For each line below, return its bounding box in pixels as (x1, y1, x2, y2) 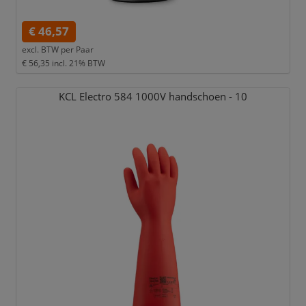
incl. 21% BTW (51, 57, 105, 68)
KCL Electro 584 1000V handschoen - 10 (58, 89, 247, 104)
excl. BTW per (21, 43, 74, 55)
